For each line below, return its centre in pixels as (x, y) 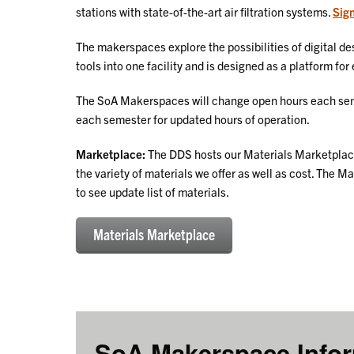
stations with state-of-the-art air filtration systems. (203, 11)
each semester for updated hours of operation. (194, 119)
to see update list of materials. (153, 191)
